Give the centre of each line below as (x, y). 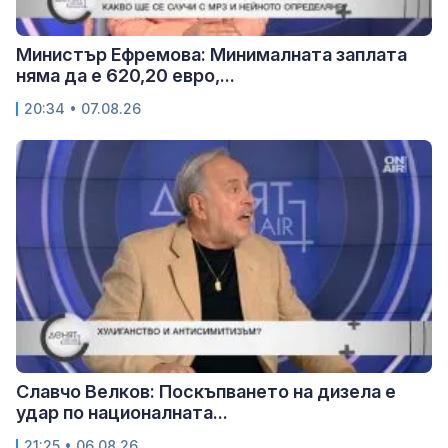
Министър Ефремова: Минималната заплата (211, 55)
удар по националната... (122, 413)
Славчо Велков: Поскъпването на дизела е (206, 392)
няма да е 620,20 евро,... (125, 76)
